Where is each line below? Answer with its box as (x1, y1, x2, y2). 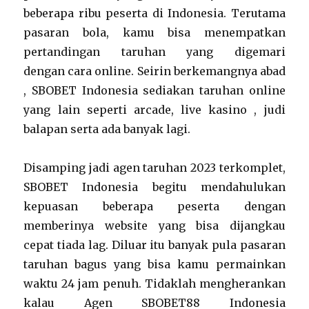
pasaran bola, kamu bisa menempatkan (23, 26, 286, 40)
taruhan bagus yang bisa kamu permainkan (23, 257, 286, 272)
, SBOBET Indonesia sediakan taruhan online (23, 83, 286, 98)
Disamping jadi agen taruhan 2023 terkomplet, (23, 161, 286, 175)
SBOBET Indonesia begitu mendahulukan (23, 180, 286, 195)
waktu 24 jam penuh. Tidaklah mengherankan (23, 277, 286, 291)
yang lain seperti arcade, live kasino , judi (23, 103, 286, 117)
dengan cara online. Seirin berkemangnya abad (23, 64, 286, 79)
